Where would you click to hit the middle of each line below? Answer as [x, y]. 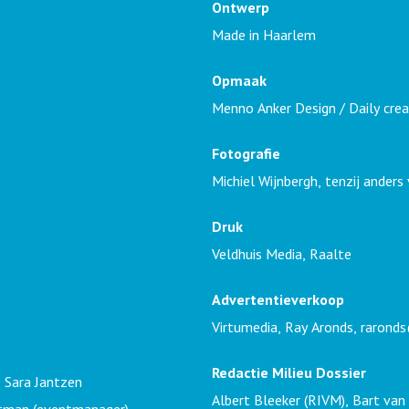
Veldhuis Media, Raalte [282, 254]
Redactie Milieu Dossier [289, 372]
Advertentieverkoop [278, 299]
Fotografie [246, 153]
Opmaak [239, 80]
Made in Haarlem [264, 35]
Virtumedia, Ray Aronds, [286, 327]
